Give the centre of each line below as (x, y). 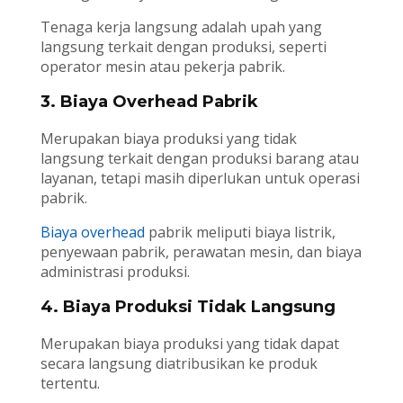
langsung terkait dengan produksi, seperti (183, 47)
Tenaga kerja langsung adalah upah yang (181, 27)
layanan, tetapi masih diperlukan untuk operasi (200, 179)
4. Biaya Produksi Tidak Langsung (188, 307)
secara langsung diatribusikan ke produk (179, 364)
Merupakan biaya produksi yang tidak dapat (189, 344)
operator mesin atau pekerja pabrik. (162, 67)
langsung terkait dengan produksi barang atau (199, 159)
